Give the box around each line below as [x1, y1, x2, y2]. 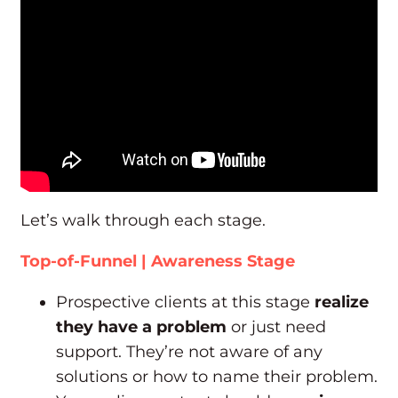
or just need [227, 317, 326, 338]
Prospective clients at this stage [56, 292, 314, 313]
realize [314, 292, 369, 313]
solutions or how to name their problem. [56, 367, 378, 387]
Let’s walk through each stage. [20, 211, 266, 231]
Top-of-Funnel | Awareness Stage [20, 251, 295, 272]
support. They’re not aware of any [56, 342, 322, 362]
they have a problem [56, 317, 227, 338]
